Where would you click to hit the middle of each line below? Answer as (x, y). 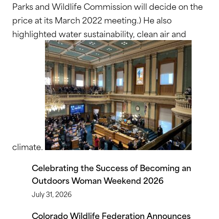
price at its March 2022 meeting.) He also (92, 20)
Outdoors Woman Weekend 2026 (98, 180)
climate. (29, 146)
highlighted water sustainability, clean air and (99, 33)
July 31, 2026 (52, 194)
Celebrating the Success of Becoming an (111, 167)
